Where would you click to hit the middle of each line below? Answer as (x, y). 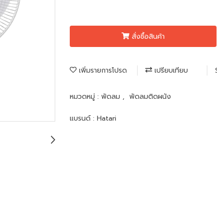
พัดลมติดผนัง (150, 96)
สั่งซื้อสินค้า (148, 36)
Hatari (107, 118)
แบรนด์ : (83, 118)
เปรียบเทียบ (170, 70)
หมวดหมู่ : (85, 96)
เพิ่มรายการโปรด (102, 70)
